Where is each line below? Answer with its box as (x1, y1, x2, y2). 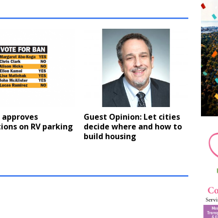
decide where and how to (84, 121, 182, 132)
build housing (84, 131, 137, 142)
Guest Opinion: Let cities (84, 111, 181, 123)
